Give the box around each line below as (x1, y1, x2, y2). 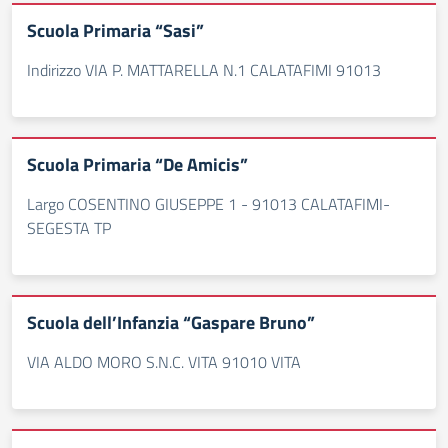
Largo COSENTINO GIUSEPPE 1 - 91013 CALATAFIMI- (27, 192, 390, 216)
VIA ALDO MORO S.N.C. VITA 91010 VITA (27, 350, 301, 374)
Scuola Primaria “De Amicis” (27, 151, 248, 178)
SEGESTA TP (27, 216, 111, 240)
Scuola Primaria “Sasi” (27, 17, 204, 44)
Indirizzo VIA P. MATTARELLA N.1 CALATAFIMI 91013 (27, 58, 381, 82)
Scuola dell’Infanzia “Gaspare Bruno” (27, 309, 315, 336)
